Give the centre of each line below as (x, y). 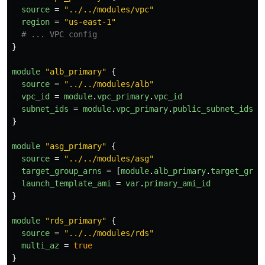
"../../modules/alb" (109, 84)
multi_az (40, 245)
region (35, 22)
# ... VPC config (59, 34)
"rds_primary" (76, 220)
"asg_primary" (76, 146)
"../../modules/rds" (109, 233)
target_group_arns (62, 171)
